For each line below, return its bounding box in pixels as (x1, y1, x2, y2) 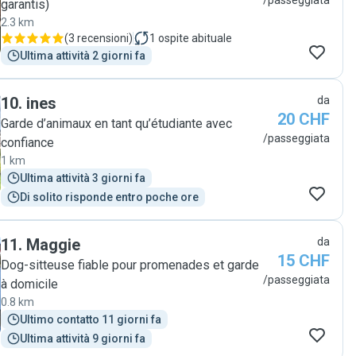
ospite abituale (158, 32, 232, 44)
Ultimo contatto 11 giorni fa (20, 313, 161, 326)
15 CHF (277, 251, 330, 270)
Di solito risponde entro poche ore (20, 191, 199, 203)
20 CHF (277, 110, 330, 129)
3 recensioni (68, 32, 129, 44)
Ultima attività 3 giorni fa (20, 172, 145, 184)
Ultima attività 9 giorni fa (20, 332, 145, 345)
